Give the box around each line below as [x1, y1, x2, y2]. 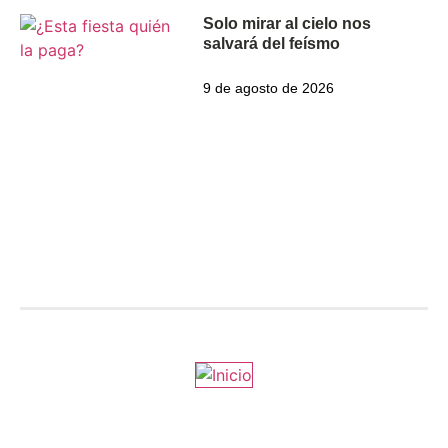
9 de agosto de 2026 [203, 80, 335, 97]
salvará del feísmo [203, 35, 341, 53]
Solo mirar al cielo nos [203, 15, 372, 33]
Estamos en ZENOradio [40, 277, 216, 298]
